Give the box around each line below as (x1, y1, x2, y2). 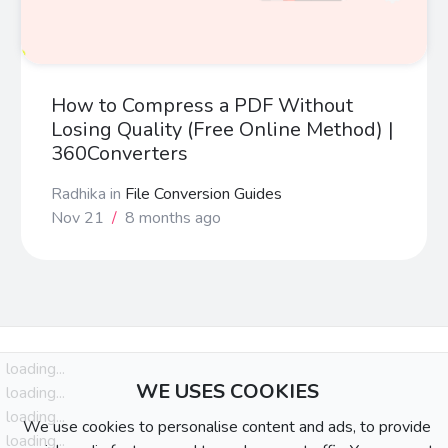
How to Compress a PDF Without (51, 91, 353, 119)
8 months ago (121, 206, 221, 229)
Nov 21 (51, 206, 108, 229)
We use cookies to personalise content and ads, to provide (23, 416, 431, 438)
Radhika (51, 182, 110, 205)
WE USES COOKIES (135, 378, 319, 405)
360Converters (51, 139, 188, 167)
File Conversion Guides (125, 182, 282, 205)
